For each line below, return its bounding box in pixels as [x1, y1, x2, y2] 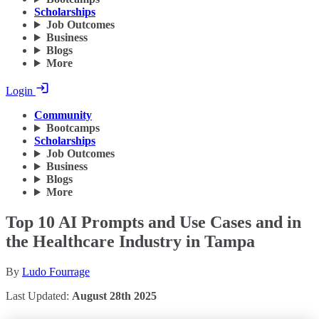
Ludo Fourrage [22, 266, 90, 278]
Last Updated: [6, 290, 72, 302]
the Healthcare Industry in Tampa [6, 232, 255, 251]
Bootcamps [46, 122, 100, 135]
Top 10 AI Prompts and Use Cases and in [6, 213, 301, 232]
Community [34, 109, 92, 122]
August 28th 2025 [72, 290, 157, 302]
